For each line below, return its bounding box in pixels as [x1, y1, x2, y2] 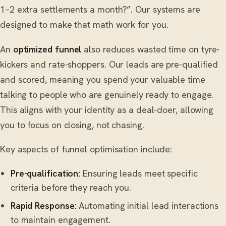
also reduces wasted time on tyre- [81, 43, 220, 55]
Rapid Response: [10, 200, 77, 212]
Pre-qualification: [10, 167, 81, 179]
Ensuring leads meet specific [80, 167, 198, 179]
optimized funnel [13, 43, 82, 55]
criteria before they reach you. [10, 181, 132, 193]
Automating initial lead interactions [76, 200, 219, 212]
